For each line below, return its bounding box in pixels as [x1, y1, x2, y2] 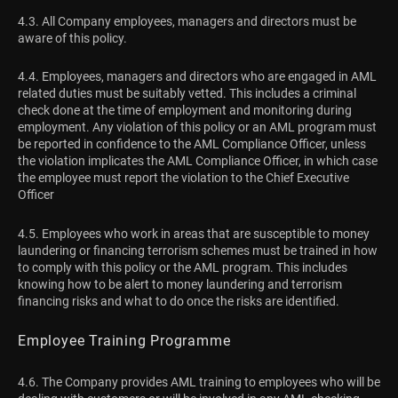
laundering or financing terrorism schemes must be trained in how [18, 243, 378, 258]
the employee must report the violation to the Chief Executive [18, 171, 349, 186]
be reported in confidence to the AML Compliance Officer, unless [18, 137, 366, 152]
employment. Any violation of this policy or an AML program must [18, 120, 377, 135]
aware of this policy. [18, 30, 130, 45]
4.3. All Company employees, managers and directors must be [18, 13, 356, 28]
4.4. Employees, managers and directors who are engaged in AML [18, 69, 377, 84]
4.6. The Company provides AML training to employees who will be [18, 374, 380, 389]
